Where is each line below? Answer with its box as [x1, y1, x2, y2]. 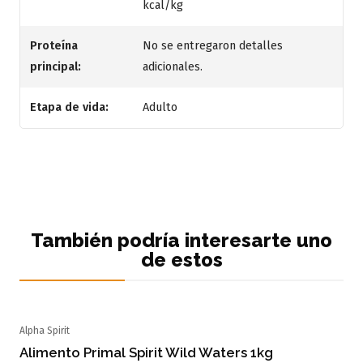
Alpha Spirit [19, 325, 70, 336]
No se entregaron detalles [143, 39, 284, 53]
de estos [140, 248, 223, 271]
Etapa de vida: [30, 100, 109, 114]
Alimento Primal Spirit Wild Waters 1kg [19, 344, 273, 361]
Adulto [143, 100, 178, 114]
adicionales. [143, 60, 203, 74]
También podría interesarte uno [31, 228, 332, 252]
